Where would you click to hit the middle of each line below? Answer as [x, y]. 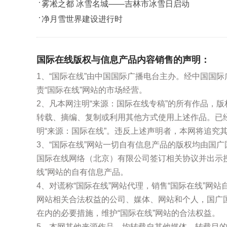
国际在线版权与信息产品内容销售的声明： [123, 60]
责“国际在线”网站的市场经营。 [92, 90]
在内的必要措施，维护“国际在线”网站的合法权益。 [128, 213]
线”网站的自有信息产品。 [82, 172]
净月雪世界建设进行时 [82, 19]
